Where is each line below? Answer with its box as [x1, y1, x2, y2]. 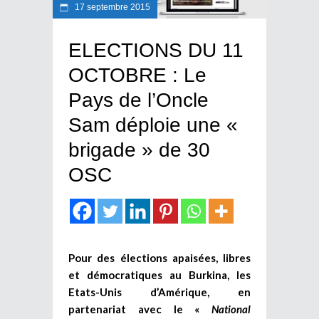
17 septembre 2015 [73, 1, 150, 12]
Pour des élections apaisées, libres [68, 251, 251, 264]
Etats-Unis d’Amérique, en [68, 285, 251, 298]
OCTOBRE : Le [68, 63, 206, 86]
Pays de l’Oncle [68, 88, 209, 111]
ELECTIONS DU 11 [68, 38, 244, 61]
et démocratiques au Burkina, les [68, 268, 251, 281]
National [211, 302, 251, 315]
